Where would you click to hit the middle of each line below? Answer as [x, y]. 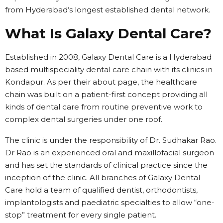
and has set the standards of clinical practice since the [106, 165]
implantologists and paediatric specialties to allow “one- [110, 202]
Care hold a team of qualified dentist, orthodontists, [101, 190]
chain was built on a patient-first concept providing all [106, 94]
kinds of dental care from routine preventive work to [104, 107]
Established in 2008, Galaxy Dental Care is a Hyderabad [108, 57]
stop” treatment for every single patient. [81, 215]
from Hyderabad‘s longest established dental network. [108, 9]
